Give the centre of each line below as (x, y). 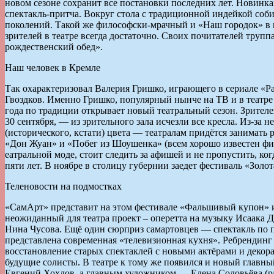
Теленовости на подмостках (63, 186)
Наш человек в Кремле (53, 67)
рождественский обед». (54, 46)
